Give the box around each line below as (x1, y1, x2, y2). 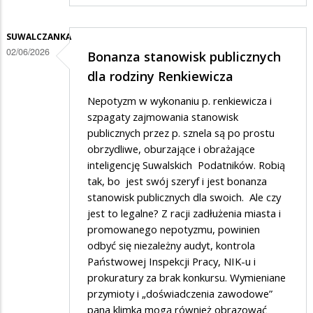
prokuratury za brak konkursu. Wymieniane (87, 270, 286, 285)
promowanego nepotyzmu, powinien (87, 222, 260, 237)
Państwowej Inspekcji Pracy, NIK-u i (87, 254, 256, 269)
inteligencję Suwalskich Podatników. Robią (87, 158, 285, 173)
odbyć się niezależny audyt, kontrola (87, 238, 255, 253)
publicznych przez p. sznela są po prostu (87, 126, 275, 140)
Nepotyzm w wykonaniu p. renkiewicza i (87, 94, 272, 108)
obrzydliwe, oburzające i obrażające (87, 142, 255, 156)
